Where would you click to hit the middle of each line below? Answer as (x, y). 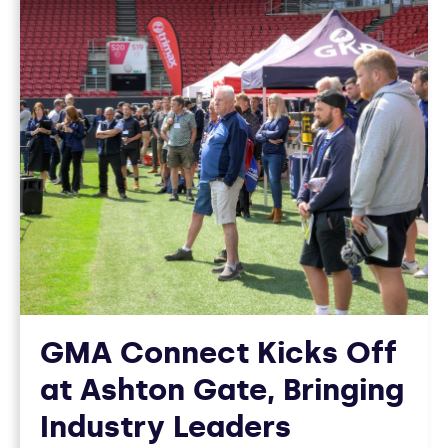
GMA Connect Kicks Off (218, 353)
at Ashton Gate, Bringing (222, 390)
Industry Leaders (165, 427)
